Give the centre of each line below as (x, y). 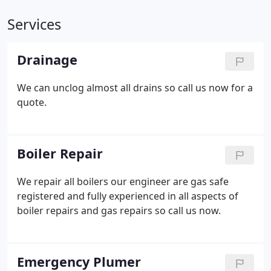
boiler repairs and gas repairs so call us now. (119, 211)
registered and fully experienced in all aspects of (128, 196)
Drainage (47, 60)
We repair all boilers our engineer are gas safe (123, 181)
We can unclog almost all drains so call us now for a (135, 88)
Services (34, 24)
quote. (32, 102)
